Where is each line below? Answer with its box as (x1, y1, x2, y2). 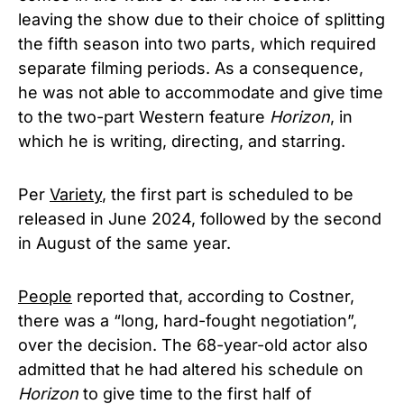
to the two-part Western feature (18, 106, 270, 126)
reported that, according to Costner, (72, 286, 354, 306)
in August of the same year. (18, 233, 231, 252)
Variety (50, 184, 102, 204)
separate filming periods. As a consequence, (18, 58, 363, 78)
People (18, 286, 72, 306)
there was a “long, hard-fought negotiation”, (18, 310, 357, 330)
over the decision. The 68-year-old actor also (18, 335, 368, 354)
